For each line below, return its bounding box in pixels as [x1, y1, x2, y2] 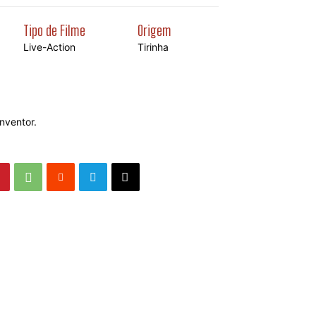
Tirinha [138, 41, 169, 53]
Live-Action [23, 41, 75, 53]
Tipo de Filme [23, 22, 85, 39]
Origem [138, 22, 172, 39]
